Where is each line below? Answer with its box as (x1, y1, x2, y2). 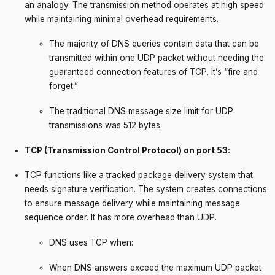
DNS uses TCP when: (49, 237, 133, 247)
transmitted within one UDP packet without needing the (49, 53, 264, 63)
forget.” (49, 81, 78, 91)
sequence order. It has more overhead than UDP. (25, 212, 217, 223)
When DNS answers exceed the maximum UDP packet (49, 262, 261, 273)
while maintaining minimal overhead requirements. (25, 14, 219, 24)
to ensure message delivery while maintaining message (25, 198, 240, 209)
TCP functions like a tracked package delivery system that (25, 170, 253, 180)
